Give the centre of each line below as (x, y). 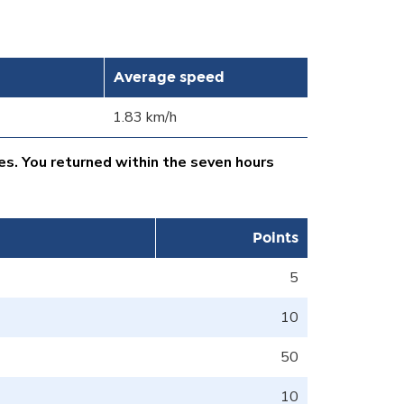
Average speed (169, 77)
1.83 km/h (145, 117)
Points (275, 237)
